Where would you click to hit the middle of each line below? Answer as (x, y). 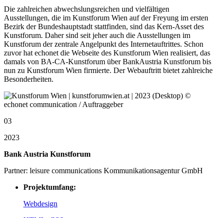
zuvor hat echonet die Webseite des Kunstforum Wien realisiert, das (107, 53)
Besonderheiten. (29, 79)
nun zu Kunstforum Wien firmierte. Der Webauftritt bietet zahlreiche (108, 71)
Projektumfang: (50, 187)
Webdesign (40, 204)
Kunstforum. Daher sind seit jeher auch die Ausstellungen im (97, 36)
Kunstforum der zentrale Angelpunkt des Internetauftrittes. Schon (104, 44)
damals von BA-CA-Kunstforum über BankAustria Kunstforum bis (108, 62)
